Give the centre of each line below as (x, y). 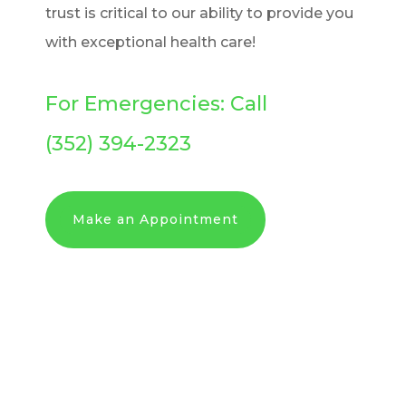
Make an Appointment (155, 220)
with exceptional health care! (150, 42)
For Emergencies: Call (156, 104)
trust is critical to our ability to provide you (199, 13)
